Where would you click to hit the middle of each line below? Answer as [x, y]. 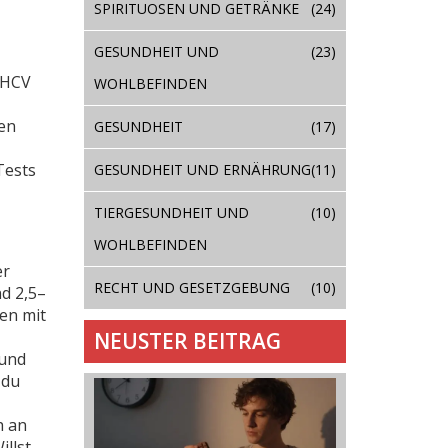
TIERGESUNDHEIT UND [171, 212]
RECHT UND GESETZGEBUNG [191, 287]
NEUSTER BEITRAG [187, 341]
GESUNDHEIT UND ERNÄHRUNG [202, 169]
